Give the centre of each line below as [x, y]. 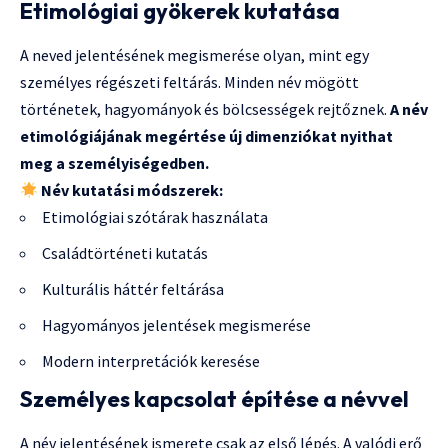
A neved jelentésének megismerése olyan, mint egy [194, 55]
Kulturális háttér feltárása [133, 289]
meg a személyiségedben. [114, 163]
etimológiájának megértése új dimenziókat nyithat [206, 136]
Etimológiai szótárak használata [155, 217]
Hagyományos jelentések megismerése [176, 325]
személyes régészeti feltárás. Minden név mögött [189, 82]
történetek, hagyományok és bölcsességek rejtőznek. [205, 109]
